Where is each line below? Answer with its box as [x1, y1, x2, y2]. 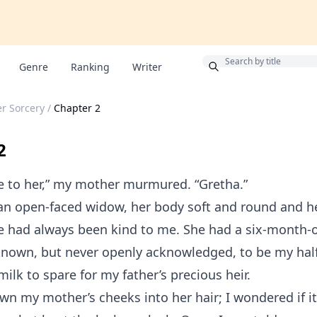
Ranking [71, 60, 110, 74]
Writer [132, 60, 162, 74]
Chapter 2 [54, 101, 100, 115]
